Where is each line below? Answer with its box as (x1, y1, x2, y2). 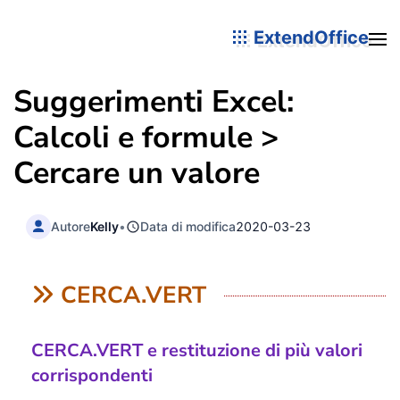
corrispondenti (31, 363, 153, 388)
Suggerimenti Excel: (13, 81, 294, 122)
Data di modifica (140, 218, 237, 234)
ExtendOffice (249, 26, 369, 48)
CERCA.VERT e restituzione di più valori (31, 338, 362, 363)
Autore (51, 218, 91, 234)
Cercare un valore (13, 153, 260, 194)
